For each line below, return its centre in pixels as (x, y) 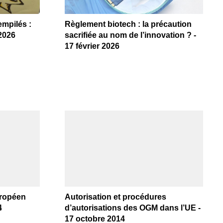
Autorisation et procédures (115, 197)
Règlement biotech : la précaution (128, 24)
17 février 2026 (92, 46)
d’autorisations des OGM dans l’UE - (132, 208)
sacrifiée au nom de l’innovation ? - (130, 35)
